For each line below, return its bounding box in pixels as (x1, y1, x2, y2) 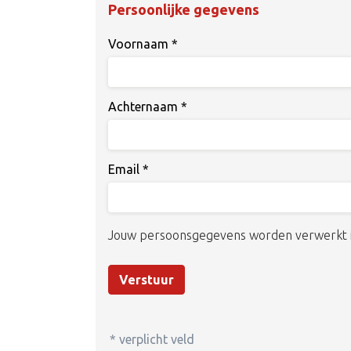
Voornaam (108, 37, 172, 51)
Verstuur (119, 273, 174, 287)
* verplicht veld (110, 332, 194, 346)
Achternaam (108, 100, 181, 114)
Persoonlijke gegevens (108, 2, 259, 17)
